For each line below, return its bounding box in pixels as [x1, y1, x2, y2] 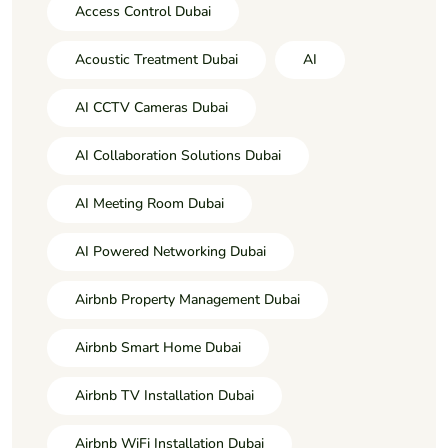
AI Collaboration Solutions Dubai [75, 145, 281, 165]
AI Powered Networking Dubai [75, 241, 266, 261]
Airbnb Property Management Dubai [75, 289, 300, 309]
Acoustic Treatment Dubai [75, 49, 238, 69]
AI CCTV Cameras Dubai [75, 97, 228, 117]
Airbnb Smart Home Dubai [75, 337, 241, 357]
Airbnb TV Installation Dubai [75, 385, 254, 405]
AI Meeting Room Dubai [75, 193, 224, 213]
